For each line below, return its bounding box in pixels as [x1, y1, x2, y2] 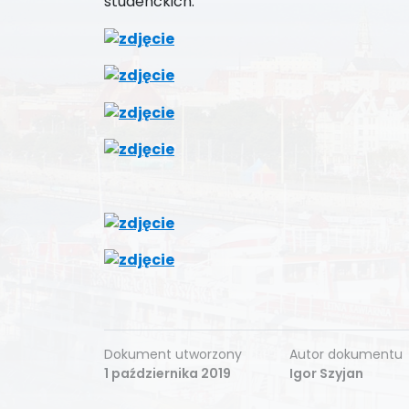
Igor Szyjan [289, 364, 363, 383]
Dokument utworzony [104, 345, 242, 364]
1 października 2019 [104, 364, 231, 383]
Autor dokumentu [289, 345, 403, 364]
